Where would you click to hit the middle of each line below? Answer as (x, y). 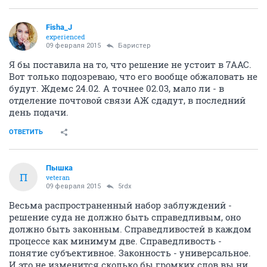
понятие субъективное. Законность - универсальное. (130, 253)
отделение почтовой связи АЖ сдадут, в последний (127, 100)
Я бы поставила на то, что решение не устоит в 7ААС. (130, 64)
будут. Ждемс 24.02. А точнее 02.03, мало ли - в (117, 88)
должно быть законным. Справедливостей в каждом (130, 229)
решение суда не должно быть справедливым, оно (125, 217)
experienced (66, 37)
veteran (58, 177)
